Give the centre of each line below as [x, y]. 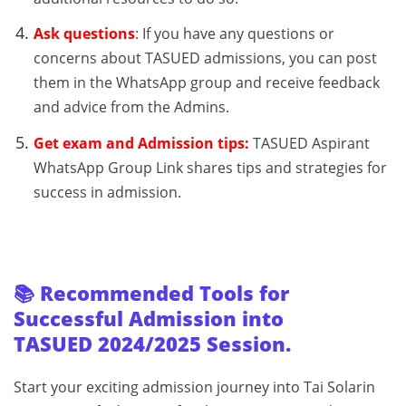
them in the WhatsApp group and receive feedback [206, 83]
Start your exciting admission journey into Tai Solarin [194, 387]
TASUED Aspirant [309, 144]
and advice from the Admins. [131, 107]
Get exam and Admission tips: [141, 144]
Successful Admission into [149, 319]
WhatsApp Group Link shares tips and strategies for [210, 168]
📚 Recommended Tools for [151, 294]
